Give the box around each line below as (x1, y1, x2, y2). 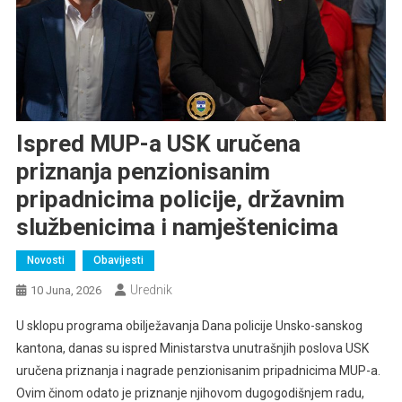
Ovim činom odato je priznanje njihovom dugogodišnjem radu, (15, 385, 364, 400)
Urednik (129, 282, 172, 297)
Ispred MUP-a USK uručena (15, 129, 301, 157)
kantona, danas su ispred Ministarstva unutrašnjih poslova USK (15, 340, 369, 355)
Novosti (26, 253, 65, 267)
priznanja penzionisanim (15, 157, 270, 185)
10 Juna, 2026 (30, 283, 101, 297)
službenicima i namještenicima (15, 213, 338, 240)
